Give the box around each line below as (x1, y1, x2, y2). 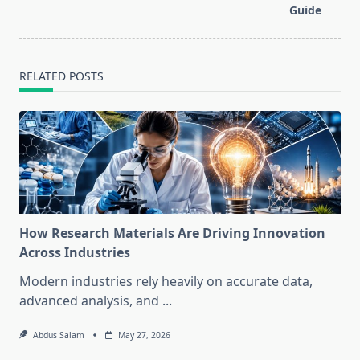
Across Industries (19, 243, 130, 262)
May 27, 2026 (117, 329, 170, 342)
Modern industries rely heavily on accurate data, (19, 272, 313, 291)
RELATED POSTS (19, 68, 104, 84)
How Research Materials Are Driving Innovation (19, 224, 325, 243)
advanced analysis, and (19, 292, 159, 310)
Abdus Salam (32, 329, 84, 342)
